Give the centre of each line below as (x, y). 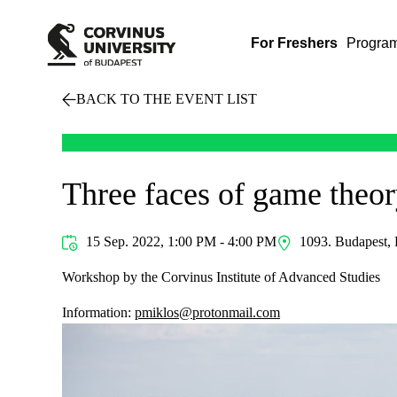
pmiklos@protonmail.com (207, 312)
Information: (98, 312)
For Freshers (295, 43)
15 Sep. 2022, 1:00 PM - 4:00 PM (179, 241)
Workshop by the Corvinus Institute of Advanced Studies (221, 277)
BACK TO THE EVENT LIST (167, 99)
